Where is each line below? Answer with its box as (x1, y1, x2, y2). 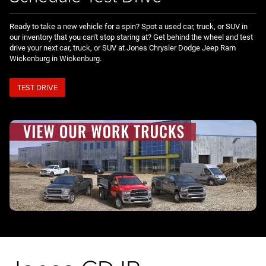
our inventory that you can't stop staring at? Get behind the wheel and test (9, 33, 253, 42)
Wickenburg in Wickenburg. (9, 54, 102, 64)
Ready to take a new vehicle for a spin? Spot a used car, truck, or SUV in (9, 22, 248, 31)
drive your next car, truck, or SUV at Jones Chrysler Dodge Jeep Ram (9, 43, 236, 53)
